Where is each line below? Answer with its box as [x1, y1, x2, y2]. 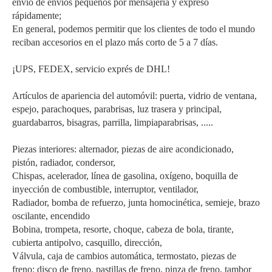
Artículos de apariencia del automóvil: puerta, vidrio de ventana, [12, 90, 257, 101]
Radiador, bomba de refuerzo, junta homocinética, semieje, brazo [12, 197, 260, 208]
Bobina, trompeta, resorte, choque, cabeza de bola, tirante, [12, 224, 234, 235]
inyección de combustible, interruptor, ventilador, [12, 184, 199, 195]
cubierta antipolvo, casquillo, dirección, [12, 237, 162, 248]
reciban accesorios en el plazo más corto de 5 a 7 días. [12, 37, 218, 48]
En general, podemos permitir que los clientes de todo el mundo [12, 24, 255, 35]
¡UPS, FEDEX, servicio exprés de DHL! [12, 64, 170, 75]
